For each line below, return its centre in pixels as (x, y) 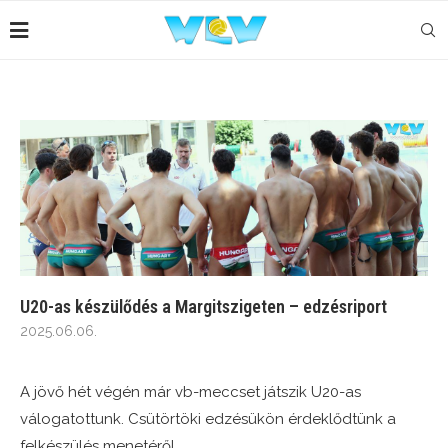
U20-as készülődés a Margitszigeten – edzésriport (203, 307)
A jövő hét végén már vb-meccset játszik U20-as (190, 392)
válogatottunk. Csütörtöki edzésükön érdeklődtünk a (208, 419)
